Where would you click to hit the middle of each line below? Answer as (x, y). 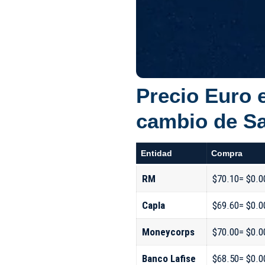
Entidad (157, 153)
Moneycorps (168, 232)
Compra (227, 153)
